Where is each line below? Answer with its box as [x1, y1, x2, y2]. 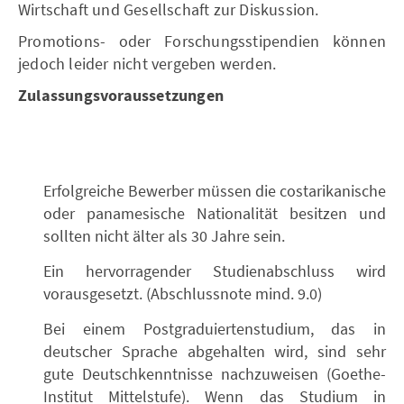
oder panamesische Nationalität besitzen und [43, 203, 386, 224]
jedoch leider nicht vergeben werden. [18, 53, 277, 74]
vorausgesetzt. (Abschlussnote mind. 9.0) [43, 283, 322, 304]
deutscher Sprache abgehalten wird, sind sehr [43, 341, 386, 362]
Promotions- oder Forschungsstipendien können [18, 31, 386, 51]
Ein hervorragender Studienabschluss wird [43, 261, 386, 281]
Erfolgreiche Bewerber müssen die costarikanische [43, 180, 386, 201]
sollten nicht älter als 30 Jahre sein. [43, 225, 285, 246]
